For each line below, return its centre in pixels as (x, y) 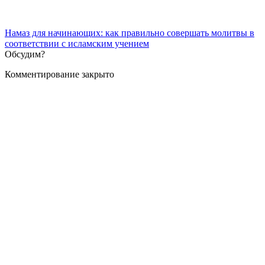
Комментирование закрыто (59, 75)
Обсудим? (25, 54)
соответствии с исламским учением (77, 44)
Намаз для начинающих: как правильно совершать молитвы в (130, 33)
